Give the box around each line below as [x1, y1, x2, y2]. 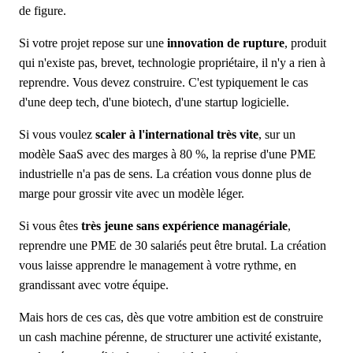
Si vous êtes [19, 218, 81, 232]
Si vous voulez [19, 127, 95, 141]
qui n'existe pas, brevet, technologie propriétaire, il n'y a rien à [19, 55, 325, 69]
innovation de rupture [167, 35, 284, 50]
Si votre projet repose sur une [19, 35, 167, 50]
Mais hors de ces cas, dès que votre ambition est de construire [19, 310, 323, 324]
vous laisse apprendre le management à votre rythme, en [19, 258, 296, 272]
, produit [284, 35, 326, 50]
